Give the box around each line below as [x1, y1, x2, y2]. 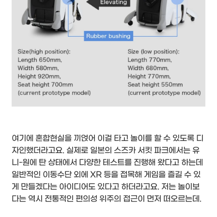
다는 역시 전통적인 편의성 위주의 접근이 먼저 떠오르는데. [12, 194, 201, 204]
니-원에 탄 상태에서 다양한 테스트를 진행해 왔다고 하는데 [12, 158, 203, 168]
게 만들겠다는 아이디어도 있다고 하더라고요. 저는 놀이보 [12, 182, 200, 192]
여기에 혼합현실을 [12, 134, 74, 143]
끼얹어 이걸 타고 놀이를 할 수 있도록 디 [74, 134, 203, 143]
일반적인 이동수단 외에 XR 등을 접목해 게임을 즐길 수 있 [12, 170, 201, 180]
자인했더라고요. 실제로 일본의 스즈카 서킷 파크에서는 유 [12, 146, 200, 155]
